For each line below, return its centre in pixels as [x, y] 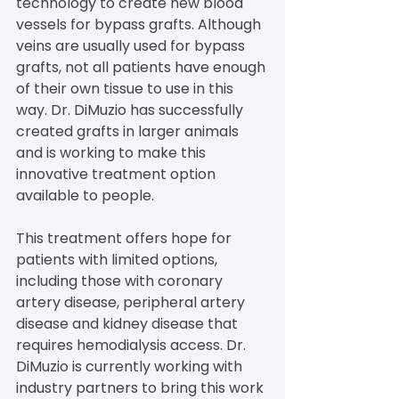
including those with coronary [121, 281]
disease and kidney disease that [129, 323]
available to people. [85, 195]
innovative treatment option [118, 174]
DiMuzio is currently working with [131, 366]
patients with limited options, [118, 259]
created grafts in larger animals [129, 131]
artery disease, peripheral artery [132, 302]
